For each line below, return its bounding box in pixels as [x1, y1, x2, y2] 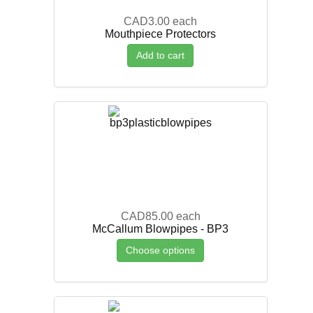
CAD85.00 [120, 210, 173, 222]
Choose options [126, 244, 196, 256]
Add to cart [136, 49, 185, 61]
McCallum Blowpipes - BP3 [92, 222, 229, 235]
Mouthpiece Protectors [105, 27, 217, 40]
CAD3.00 [124, 15, 170, 27]
